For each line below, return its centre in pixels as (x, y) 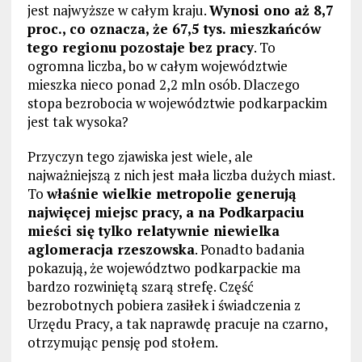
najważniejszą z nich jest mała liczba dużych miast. (181, 175)
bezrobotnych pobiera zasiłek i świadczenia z (164, 305)
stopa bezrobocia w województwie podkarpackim (177, 103)
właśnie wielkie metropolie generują (171, 193)
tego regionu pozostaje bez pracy (140, 47)
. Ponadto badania (249, 249)
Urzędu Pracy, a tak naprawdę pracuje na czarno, (177, 323)
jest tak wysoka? (78, 121)
